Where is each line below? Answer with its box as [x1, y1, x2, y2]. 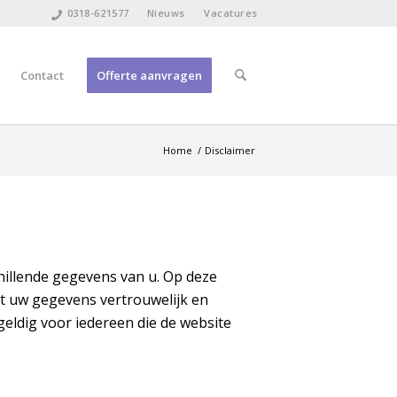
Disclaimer [205, 144, 255, 157]
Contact [19, 67, 64, 83]
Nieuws [146, 6, 186, 19]
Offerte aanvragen [96, 67, 202, 83]
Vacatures [204, 6, 258, 19]
